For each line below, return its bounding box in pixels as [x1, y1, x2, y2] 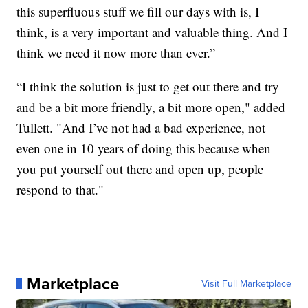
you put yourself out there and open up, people [16, 159, 264, 177]
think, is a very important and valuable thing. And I [16, 23, 288, 41]
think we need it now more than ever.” [16, 43, 216, 61]
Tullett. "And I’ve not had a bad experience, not [16, 118, 266, 136]
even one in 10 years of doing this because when [16, 139, 272, 157]
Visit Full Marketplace [201, 276, 291, 291]
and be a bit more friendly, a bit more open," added [16, 98, 286, 115]
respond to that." [16, 180, 104, 198]
